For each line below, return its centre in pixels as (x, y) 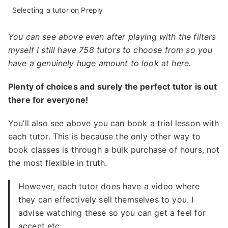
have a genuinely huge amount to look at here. (100, 63)
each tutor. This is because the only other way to (104, 137)
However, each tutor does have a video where (109, 187)
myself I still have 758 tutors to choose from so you (110, 50)
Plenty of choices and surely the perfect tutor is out (113, 87)
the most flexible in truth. (58, 163)
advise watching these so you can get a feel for (112, 213)
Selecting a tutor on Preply (58, 10)
